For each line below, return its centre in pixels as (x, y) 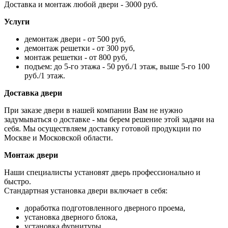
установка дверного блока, (71, 217)
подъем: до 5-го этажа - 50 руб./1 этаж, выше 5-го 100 (117, 67)
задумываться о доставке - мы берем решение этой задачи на (109, 120)
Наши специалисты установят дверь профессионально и (102, 173)
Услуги (17, 22)
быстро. (18, 182)
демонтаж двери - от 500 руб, (75, 39)
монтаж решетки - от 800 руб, (76, 58)
